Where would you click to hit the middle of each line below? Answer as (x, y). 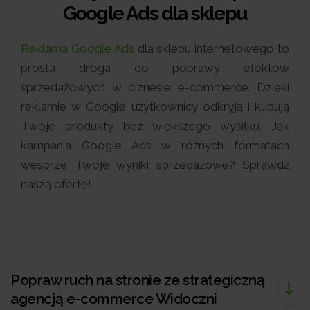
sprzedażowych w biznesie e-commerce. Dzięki (155, 87)
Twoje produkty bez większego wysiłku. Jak (155, 126)
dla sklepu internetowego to (212, 48)
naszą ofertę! (56, 184)
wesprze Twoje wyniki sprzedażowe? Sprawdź (155, 164)
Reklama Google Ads (77, 48)
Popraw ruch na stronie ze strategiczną (137, 280)
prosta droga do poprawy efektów (155, 67)
